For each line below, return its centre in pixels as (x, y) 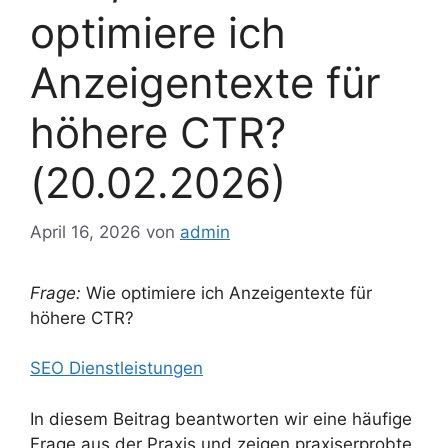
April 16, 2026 (85, 231)
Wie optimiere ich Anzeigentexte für (226, 292)
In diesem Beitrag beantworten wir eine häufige (221, 418)
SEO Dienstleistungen (116, 368)
